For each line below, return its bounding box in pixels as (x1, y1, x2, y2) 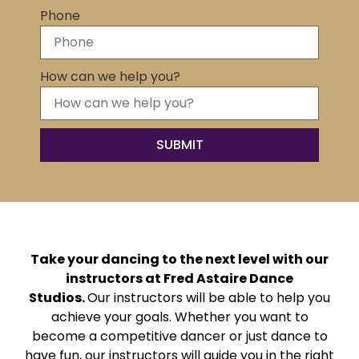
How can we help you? (40, 67, 180, 87)
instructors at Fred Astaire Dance (66, 268, 293, 288)
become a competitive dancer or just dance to (31, 326, 328, 345)
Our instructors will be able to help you (87, 288, 330, 307)
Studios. (29, 288, 87, 307)
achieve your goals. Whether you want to (50, 307, 309, 326)
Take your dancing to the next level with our (30, 249, 329, 268)
